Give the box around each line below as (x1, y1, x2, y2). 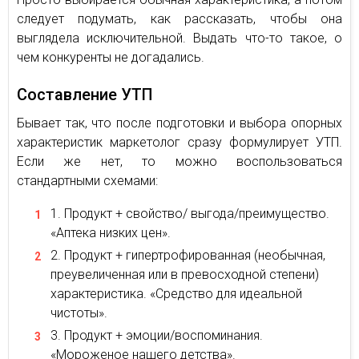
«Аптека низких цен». (50, 224, 171, 240)
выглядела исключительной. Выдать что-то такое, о (17, 30, 342, 46)
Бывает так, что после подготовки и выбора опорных (17, 115, 342, 131)
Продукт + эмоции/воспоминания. (64, 327, 263, 343)
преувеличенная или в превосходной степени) (50, 266, 319, 282)
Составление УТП (17, 84, 153, 104)
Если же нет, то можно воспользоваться (17, 153, 342, 169)
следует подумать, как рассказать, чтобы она (17, 10, 342, 26)
